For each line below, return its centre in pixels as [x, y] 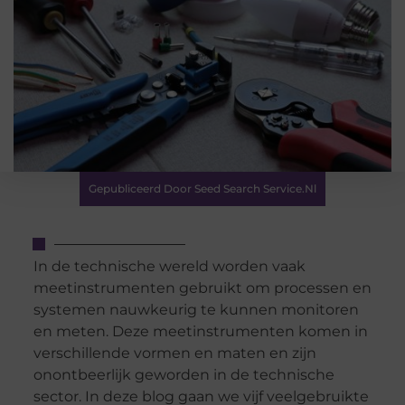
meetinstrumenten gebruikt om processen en [202, 288]
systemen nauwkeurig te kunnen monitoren [196, 310]
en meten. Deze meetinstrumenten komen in [200, 332]
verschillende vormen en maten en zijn [174, 353]
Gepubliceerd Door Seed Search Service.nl [202, 188]
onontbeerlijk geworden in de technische [184, 375]
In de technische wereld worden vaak [169, 267]
